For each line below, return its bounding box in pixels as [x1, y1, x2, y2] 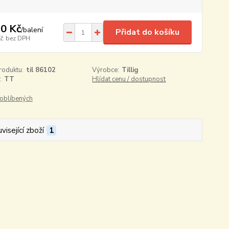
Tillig [122, 65, 139, 75]
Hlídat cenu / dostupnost [92, 75, 166, 84]
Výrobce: [92, 65, 120, 75]
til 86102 [26, 65, 56, 75]
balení [22, 25, 43, 35]
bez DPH [5, 34, 30, 42]
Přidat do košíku [115, 27, 179, 38]
